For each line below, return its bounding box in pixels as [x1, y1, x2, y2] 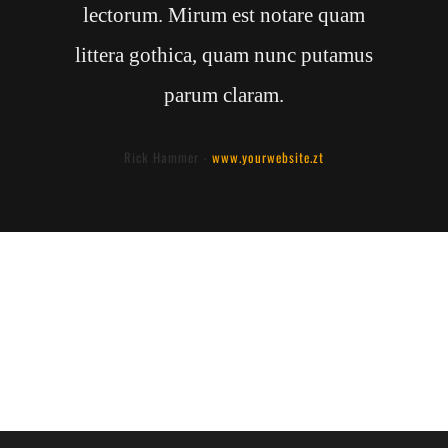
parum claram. [164, 83, 284, 108]
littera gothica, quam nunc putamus [75, 43, 373, 68]
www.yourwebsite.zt [212, 147, 324, 168]
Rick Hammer [124, 147, 199, 168]
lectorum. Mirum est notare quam [83, 3, 365, 28]
